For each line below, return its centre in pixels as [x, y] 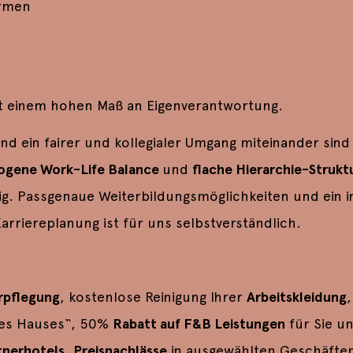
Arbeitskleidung [296, 297]
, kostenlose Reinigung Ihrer [153, 296]
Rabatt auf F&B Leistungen [199, 323]
